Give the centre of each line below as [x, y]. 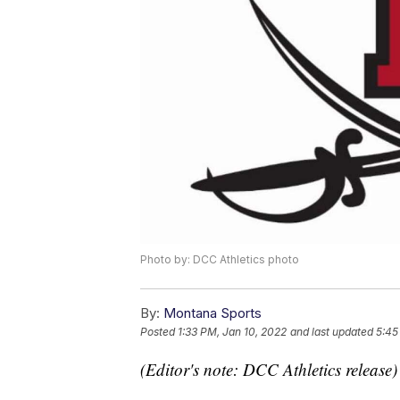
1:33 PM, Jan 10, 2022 [232, 332]
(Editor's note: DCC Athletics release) [269, 370]
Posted [159, 332]
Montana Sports [212, 313]
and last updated [332, 332]
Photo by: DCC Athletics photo [220, 260]
